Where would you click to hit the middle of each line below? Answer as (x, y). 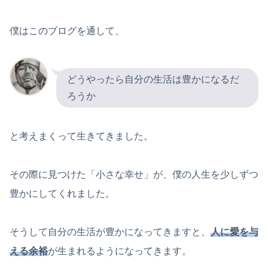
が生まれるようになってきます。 (120, 251)
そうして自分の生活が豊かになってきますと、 (110, 232)
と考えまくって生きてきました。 (81, 136)
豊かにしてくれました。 (62, 194)
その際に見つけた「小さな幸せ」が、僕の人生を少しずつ (134, 175)
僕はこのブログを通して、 (67, 31)
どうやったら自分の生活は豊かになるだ (153, 80)
